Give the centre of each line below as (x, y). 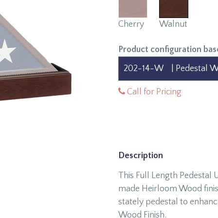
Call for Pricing (153, 92)
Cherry (131, 24)
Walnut (173, 24)
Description (140, 156)
